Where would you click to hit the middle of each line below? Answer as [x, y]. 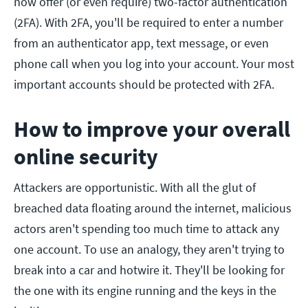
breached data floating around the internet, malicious [153, 208]
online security [86, 156]
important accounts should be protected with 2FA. [144, 84]
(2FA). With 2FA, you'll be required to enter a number [148, 22]
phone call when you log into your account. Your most [154, 63]
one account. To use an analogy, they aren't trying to [149, 249]
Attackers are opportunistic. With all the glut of [135, 187]
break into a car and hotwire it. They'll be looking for [149, 269]
